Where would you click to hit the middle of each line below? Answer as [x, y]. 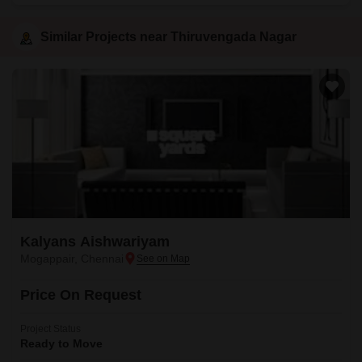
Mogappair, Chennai [72, 259]
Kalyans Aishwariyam [95, 242]
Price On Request [81, 295]
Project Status [51, 329]
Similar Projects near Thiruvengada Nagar [168, 36]
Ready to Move [61, 343]
